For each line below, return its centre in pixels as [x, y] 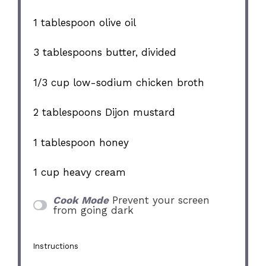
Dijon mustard [139, 113]
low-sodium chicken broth [137, 82]
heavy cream [93, 172]
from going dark [93, 210]
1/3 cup [52, 82]
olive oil [116, 22]
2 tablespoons [68, 113]
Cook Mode [80, 200]
